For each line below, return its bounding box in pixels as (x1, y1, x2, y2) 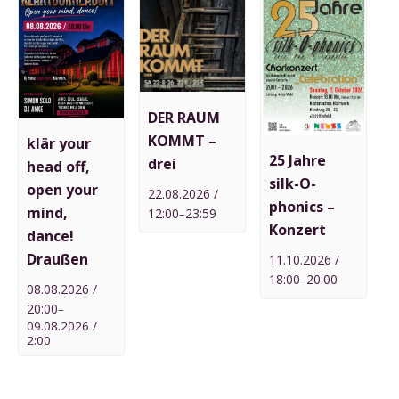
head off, (27, 157, 91, 177)
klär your (27, 134, 92, 154)
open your (27, 180, 99, 200)
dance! (27, 226, 75, 247)
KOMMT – (148, 130, 217, 151)
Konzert (269, 220, 327, 240)
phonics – (269, 197, 336, 217)
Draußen (27, 249, 89, 270)
